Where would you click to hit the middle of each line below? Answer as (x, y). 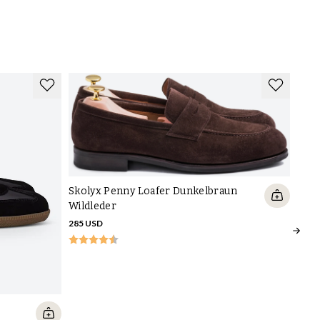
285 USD (86, 224)
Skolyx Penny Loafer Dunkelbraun (153, 191)
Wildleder (93, 206)
